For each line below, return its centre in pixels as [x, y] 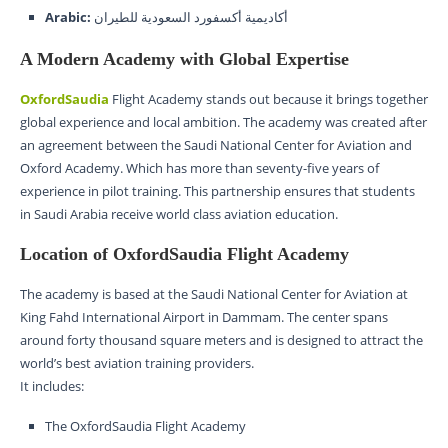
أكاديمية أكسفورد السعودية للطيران [191, 17]
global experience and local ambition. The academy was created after [223, 122]
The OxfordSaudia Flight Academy [145, 426]
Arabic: [68, 17]
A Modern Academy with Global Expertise [184, 59]
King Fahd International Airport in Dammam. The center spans [204, 317]
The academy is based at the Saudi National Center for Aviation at [214, 294]
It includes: [52, 386]
